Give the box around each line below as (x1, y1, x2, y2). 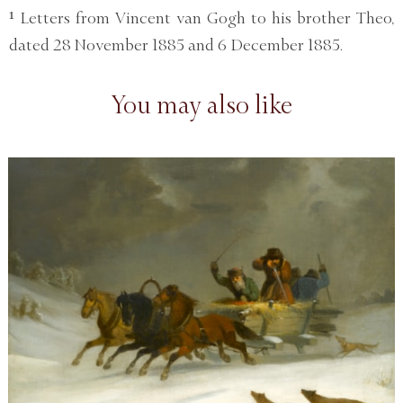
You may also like (111, 92, 292, 120)
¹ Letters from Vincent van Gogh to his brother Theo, (9, 9, 394, 28)
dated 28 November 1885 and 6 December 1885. (9, 36, 343, 55)
